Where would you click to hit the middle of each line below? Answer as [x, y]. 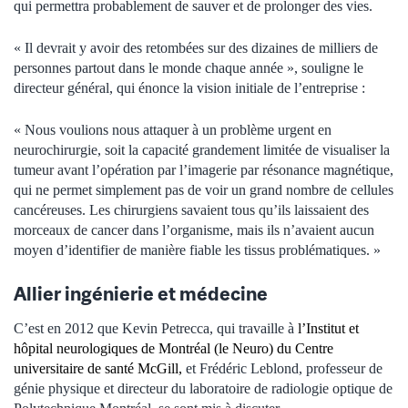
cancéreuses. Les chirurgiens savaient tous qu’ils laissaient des [191, 210]
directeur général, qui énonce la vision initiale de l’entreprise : [189, 88]
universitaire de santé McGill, [98, 369]
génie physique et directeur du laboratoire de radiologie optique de [203, 389]
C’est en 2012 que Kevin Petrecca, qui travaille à [156, 329]
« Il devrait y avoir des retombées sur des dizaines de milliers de [196, 48]
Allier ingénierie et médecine [141, 294]
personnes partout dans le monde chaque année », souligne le [189, 68]
